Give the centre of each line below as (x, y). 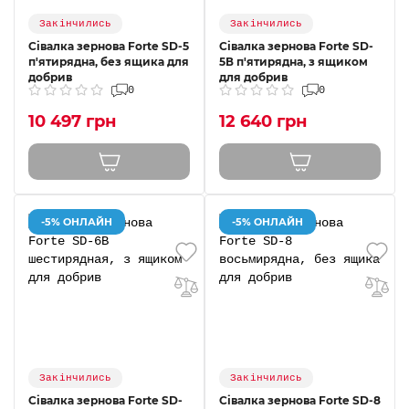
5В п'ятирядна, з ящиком (294, 62)
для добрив (253, 78)
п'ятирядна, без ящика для (109, 62)
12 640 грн (263, 122)
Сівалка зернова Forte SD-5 (109, 47)
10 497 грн (72, 122)
